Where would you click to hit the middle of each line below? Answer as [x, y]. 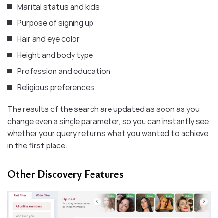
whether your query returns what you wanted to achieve [108, 134]
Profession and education [64, 71]
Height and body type [55, 55]
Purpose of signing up [55, 23]
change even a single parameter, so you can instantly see [108, 121]
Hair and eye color [48, 39]
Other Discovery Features [65, 174]
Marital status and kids [58, 7]
